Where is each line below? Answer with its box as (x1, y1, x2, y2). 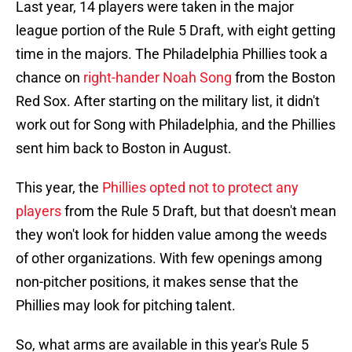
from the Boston (232, 69, 335, 86)
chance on (16, 69, 83, 86)
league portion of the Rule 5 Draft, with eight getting (16, 22, 335, 39)
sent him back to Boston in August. (16, 140, 232, 157)
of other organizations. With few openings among (16, 250, 322, 267)
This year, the (16, 179, 102, 196)
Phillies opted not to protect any (102, 179, 299, 196)
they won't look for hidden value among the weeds (16, 226, 327, 244)
